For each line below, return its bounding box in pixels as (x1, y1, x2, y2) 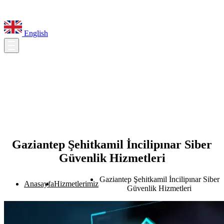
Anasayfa (24, 179, 54, 188)
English (22, 29, 48, 37)
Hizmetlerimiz (54, 179, 98, 188)
